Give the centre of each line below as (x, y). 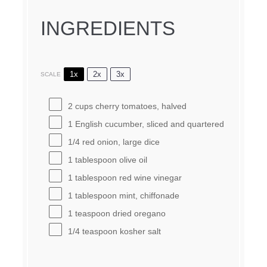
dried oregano (138, 214)
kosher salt (139, 232)
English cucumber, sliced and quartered (148, 124)
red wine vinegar (149, 178)
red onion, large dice (119, 142)
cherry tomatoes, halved (139, 106)
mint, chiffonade (148, 196)
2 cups (80, 106)
